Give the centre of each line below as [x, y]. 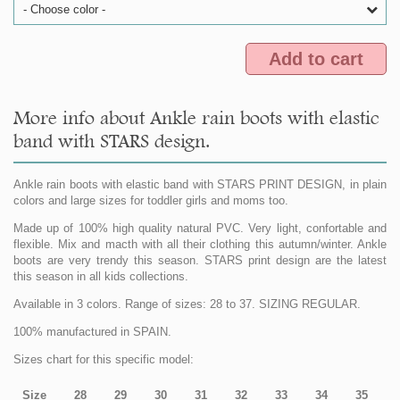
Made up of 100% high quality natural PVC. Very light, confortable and [200, 229]
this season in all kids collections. [103, 277]
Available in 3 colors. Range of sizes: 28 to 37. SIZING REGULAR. [187, 304]
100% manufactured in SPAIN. [92, 332]
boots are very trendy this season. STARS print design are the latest [200, 261]
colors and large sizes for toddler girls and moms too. [151, 201]
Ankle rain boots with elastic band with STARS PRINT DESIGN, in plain [200, 185]
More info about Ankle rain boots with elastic [196, 118]
